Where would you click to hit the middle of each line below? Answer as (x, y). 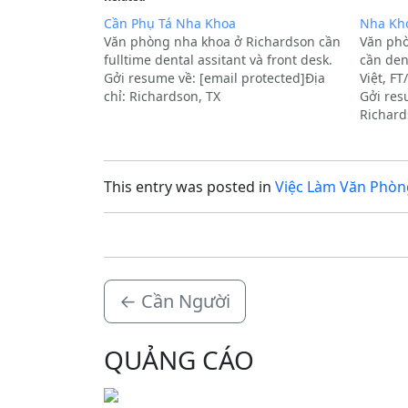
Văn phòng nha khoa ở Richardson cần (222, 42)
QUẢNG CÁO (179, 360)
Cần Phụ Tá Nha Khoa (170, 24)
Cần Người (186, 301)
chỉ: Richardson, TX (162, 97)
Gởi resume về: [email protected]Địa (214, 78)
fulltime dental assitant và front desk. (218, 60)
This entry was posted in (189, 187)
